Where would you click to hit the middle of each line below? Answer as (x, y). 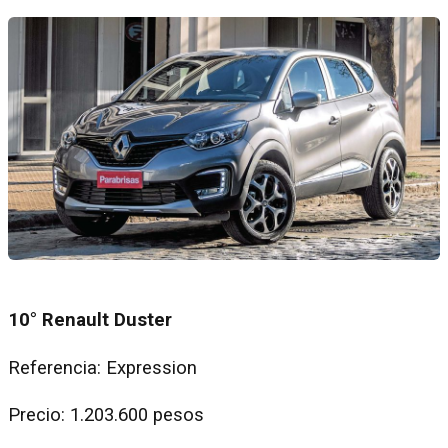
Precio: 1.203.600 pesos (108, 415)
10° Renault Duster (90, 320)
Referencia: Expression (102, 367)
